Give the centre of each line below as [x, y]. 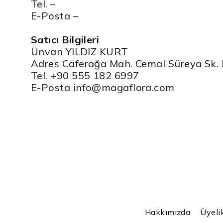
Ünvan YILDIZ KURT [80, 51]
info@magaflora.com [124, 87]
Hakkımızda [167, 212]
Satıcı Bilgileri [65, 39]
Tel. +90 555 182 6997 [85, 75]
